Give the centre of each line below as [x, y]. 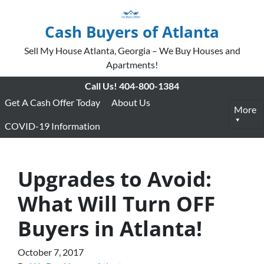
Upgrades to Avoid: [115, 179]
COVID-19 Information [52, 126]
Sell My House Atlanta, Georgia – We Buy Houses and [132, 50]
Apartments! [132, 65]
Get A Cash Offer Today [52, 102]
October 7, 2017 [51, 252]
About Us [131, 102]
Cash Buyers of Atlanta [132, 32]
